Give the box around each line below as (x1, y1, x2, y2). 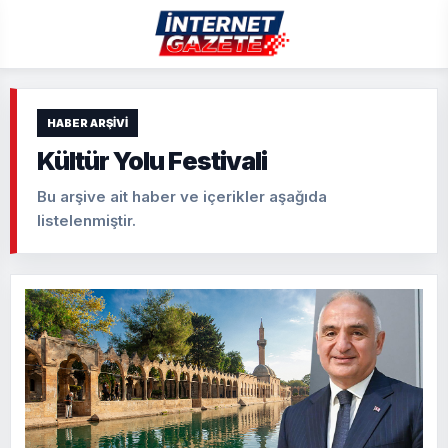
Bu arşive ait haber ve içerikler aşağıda (37, 187, 327, 206)
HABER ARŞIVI (47, 115, 128, 130)
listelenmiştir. (37, 211, 136, 230)
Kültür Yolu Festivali (37, 146, 267, 176)
